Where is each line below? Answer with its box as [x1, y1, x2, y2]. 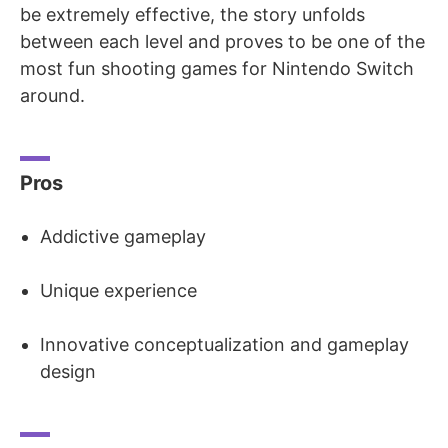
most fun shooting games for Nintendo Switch [20, 57, 414, 79]
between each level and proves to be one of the [20, 30, 425, 52]
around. [20, 84, 85, 106]
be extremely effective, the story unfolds [20, 3, 365, 25]
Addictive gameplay [40, 225, 206, 247]
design [40, 360, 96, 382]
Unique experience [40, 279, 197, 301]
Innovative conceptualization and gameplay [40, 333, 409, 355]
